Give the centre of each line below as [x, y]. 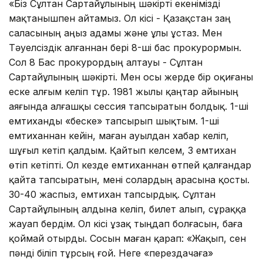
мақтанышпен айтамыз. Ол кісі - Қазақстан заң [120, 18]
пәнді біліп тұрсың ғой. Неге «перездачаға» [111, 253]
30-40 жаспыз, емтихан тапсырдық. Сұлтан [112, 194]
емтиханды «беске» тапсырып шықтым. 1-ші [114, 121]
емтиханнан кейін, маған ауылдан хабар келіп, [119, 135]
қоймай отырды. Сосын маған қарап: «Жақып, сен [127, 238]
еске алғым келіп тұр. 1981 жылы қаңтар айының [124, 91]
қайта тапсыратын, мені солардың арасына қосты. [129, 179]
